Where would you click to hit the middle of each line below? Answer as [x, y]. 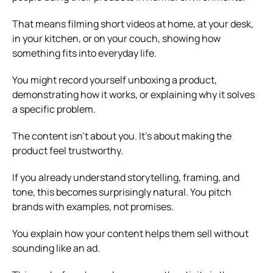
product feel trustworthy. [68, 150]
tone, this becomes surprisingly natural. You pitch [122, 192]
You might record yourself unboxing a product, [115, 80]
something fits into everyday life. [84, 53]
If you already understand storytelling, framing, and [126, 177]
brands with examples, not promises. [93, 206]
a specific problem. [54, 109]
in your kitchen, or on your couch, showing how [116, 38]
